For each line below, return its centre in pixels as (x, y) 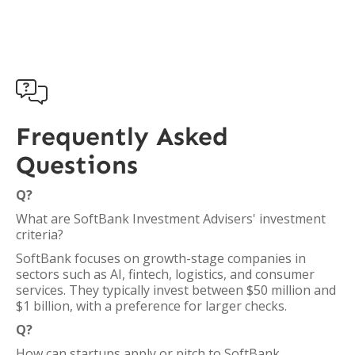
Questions (77, 165)
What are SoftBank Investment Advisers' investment (171, 219)
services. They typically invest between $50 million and (176, 290)
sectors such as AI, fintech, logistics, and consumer (165, 274)
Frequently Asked (122, 136)
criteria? (40, 235)
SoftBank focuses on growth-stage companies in (161, 258)
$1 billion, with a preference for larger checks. (151, 306)
